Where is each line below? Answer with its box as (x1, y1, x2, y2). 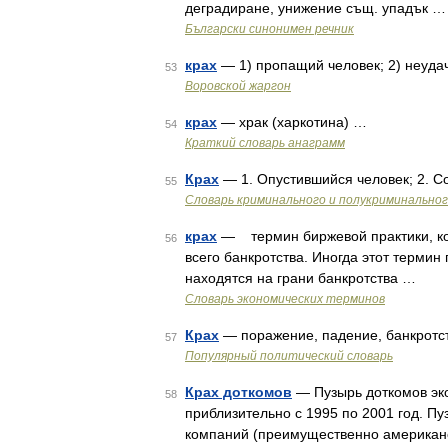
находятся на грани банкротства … (185, 270, 416, 286)
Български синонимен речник (185, 22, 354, 36)
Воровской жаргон (185, 79, 291, 93)
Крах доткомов (185, 384, 292, 400)
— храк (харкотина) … (217, 114, 367, 130)
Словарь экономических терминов (185, 292, 385, 306)
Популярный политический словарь (185, 349, 393, 363)
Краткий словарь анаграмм (185, 136, 345, 150)
